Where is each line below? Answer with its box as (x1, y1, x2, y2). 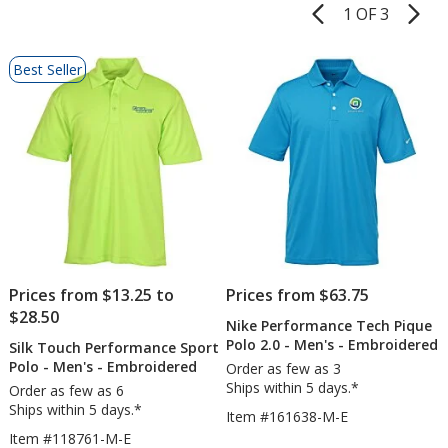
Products (6, 88, 78, 110)
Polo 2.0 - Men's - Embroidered (226, 334, 439, 354)
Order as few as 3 (226, 358, 342, 378)
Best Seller (12, 60, 82, 79)
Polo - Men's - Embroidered (8, 356, 197, 376)
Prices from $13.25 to (8, 283, 174, 306)
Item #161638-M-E (226, 406, 349, 426)
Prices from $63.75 (226, 283, 370, 306)
